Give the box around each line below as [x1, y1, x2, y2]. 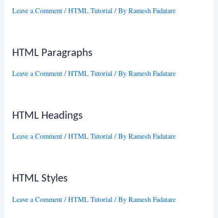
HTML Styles [12, 173, 68, 185]
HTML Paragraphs [12, 47, 93, 59]
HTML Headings [12, 110, 83, 122]
